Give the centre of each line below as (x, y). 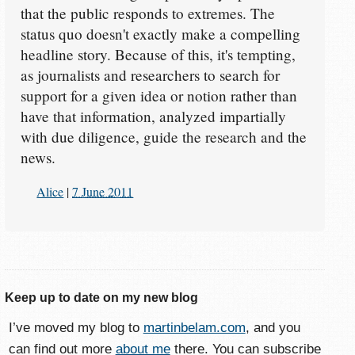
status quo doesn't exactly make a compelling (160, 34)
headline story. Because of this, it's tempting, (158, 55)
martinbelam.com (194, 327)
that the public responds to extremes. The (147, 13)
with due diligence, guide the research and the (163, 137)
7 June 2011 (103, 191)
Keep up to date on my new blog (102, 297)
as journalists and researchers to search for (150, 75)
